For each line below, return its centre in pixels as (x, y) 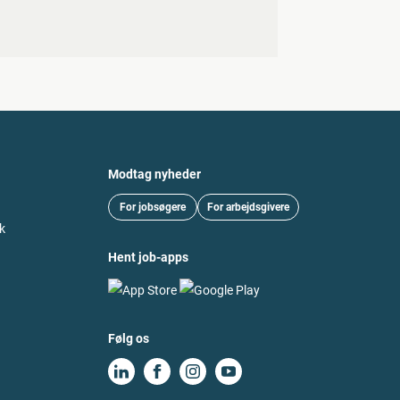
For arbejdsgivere (248, 208)
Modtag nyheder (154, 175)
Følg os (129, 338)
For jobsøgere (153, 208)
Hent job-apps (148, 258)
